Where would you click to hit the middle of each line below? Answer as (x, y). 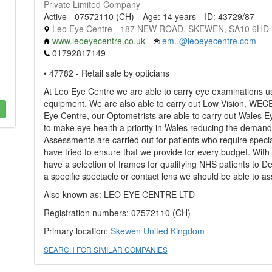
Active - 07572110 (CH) (89, 16)
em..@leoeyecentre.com (209, 41)
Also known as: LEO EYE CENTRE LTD (119, 195)
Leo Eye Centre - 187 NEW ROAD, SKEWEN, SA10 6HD (159, 29)
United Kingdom (174, 231)
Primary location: (77, 231)
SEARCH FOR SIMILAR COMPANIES (105, 250)
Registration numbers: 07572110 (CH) (117, 213)
